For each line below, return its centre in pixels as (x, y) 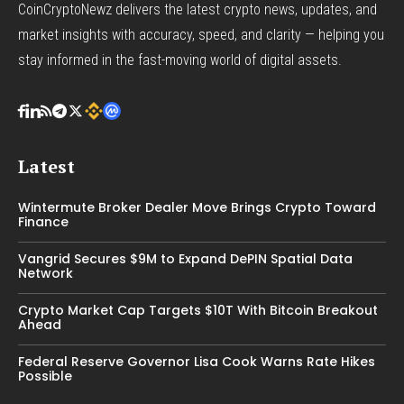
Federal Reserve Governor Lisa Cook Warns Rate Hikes (197, 361)
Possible (45, 376)
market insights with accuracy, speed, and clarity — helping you (201, 34)
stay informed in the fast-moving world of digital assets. (180, 60)
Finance (43, 221)
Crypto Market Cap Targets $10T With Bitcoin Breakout (198, 310)
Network (46, 273)
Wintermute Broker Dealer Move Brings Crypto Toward (197, 207)
